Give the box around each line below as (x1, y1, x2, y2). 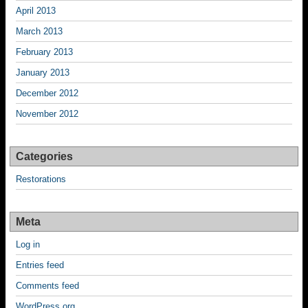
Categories (16, 151, 73, 162)
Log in (16, 239, 40, 250)
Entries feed (16, 260, 64, 270)
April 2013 (16, 5, 56, 16)
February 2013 (16, 47, 73, 57)
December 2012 (16, 88, 78, 98)
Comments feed (16, 280, 79, 291)
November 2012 (16, 109, 78, 119)
